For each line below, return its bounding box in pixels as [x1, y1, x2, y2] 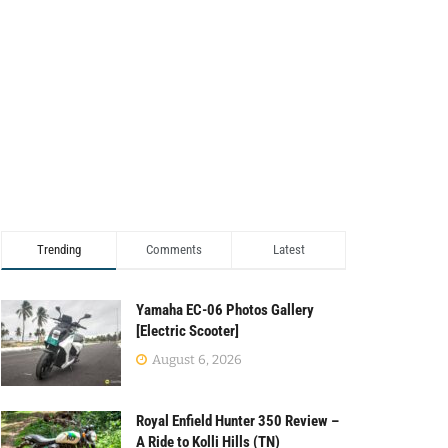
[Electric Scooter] [136, 322, 239, 340]
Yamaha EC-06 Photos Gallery [136, 301, 314, 319]
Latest [272, 242, 305, 257]
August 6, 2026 [149, 352, 242, 367]
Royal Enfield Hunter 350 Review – [136, 411, 339, 430]
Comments [146, 242, 202, 257]
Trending [37, 242, 81, 257]
